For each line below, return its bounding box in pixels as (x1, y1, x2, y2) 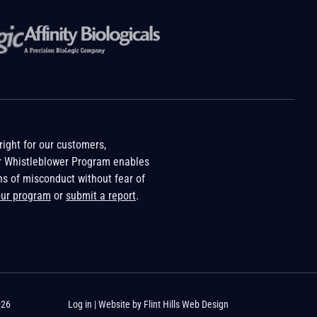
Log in (68, 298, 92, 310)
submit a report (66, 188, 136, 202)
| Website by (92, 298, 144, 310)
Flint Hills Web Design (144, 298, 229, 310)
